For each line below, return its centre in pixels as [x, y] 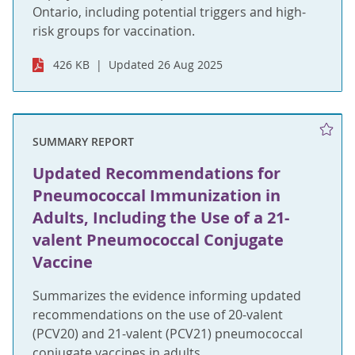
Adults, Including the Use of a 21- [161, 217]
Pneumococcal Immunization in [157, 195]
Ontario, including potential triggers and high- [169, 11]
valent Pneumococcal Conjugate [158, 239]
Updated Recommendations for [157, 173]
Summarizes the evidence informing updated [167, 295]
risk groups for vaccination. [114, 31]
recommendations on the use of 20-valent [158, 314]
